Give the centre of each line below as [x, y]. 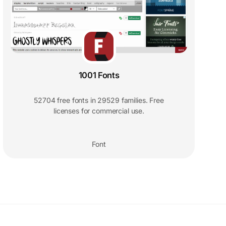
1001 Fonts [99, 75]
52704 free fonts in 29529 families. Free [99, 100]
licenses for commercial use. [99, 111]
